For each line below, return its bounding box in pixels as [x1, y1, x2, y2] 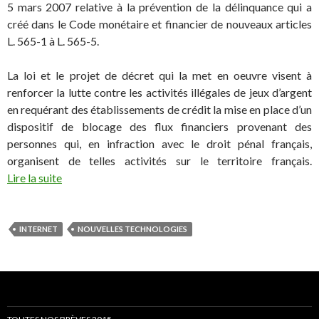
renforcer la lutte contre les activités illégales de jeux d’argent [7, 85, 312, 99]
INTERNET [19, 224, 58, 234]
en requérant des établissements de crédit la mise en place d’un [7, 102, 312, 116]
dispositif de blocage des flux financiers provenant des [7, 119, 312, 133]
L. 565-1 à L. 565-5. [7, 33, 99, 48]
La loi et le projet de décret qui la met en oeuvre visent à [7, 68, 312, 82]
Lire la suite [7, 170, 62, 184]
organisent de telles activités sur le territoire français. [7, 153, 312, 167]
